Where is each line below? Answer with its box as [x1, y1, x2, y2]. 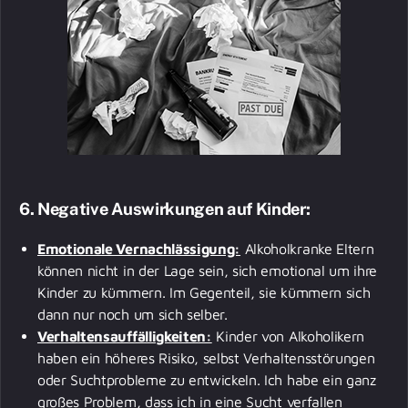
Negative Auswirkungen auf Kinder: [37, 199, 311, 219]
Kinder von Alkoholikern [211, 327, 365, 344]
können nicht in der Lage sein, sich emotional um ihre [37, 261, 378, 279]
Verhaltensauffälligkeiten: [37, 327, 212, 344]
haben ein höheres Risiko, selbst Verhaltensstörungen [37, 349, 375, 366]
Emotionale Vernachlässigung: [37, 240, 241, 257]
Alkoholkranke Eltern [240, 240, 374, 257]
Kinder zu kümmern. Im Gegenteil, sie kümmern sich [37, 283, 371, 301]
